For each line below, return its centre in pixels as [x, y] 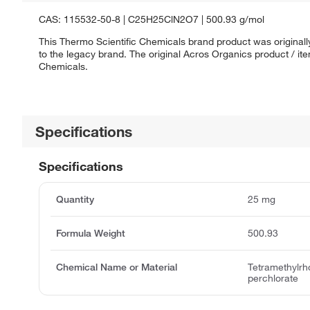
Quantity [75, 200]
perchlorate [273, 279]
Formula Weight [91, 234]
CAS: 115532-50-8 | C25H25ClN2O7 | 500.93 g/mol [152, 20]
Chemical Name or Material [117, 267]
